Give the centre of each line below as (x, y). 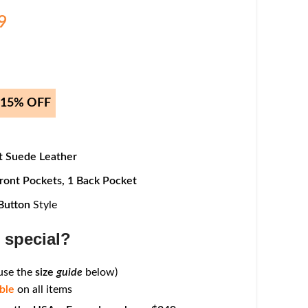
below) (100, 273)
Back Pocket (107, 181)
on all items (45, 290)
